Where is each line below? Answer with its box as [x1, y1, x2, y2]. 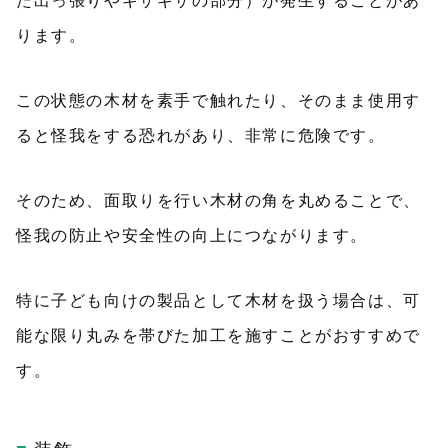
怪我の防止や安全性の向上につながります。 [16, 227, 368, 244]
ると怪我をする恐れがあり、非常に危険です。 [16, 127, 386, 144]
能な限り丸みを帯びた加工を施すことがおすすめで [16, 327, 421, 344]
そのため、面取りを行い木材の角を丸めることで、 [16, 192, 421, 209]
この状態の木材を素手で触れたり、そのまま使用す [16, 92, 421, 109]
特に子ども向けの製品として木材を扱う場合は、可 [16, 292, 421, 309]
